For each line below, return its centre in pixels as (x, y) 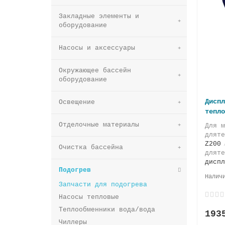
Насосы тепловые (89, 197)
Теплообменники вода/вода (107, 209)
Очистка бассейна (91, 147)
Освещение (77, 102)
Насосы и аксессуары (97, 48)
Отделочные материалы (99, 125)
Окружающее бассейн (95, 70)
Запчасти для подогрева (103, 184)
